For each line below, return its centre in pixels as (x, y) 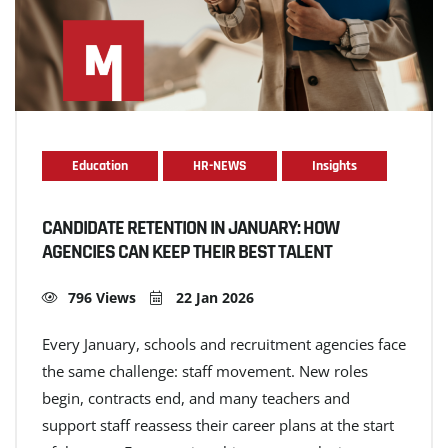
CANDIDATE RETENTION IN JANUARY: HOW (190, 227)
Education (100, 165)
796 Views (102, 297)
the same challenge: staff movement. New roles (205, 370)
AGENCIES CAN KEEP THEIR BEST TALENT (187, 251)
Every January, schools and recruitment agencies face (224, 343)
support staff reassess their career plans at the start (218, 424)
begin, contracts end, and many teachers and (196, 397)
